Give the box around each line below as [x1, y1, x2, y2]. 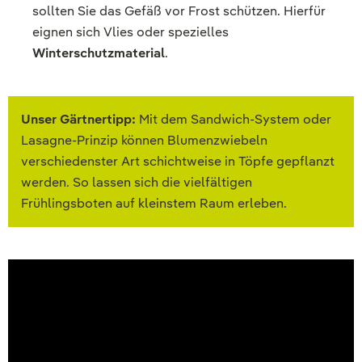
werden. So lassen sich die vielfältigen [21, 174, 252, 192]
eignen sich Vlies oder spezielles [32, 23, 229, 41]
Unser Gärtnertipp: [21, 111, 139, 128]
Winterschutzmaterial [32, 44, 165, 62]
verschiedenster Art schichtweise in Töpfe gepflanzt [21, 153, 335, 170]
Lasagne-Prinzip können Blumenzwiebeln [21, 132, 267, 149]
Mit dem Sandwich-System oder [139, 111, 331, 128]
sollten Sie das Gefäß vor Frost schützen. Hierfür [32, 2, 326, 20]
